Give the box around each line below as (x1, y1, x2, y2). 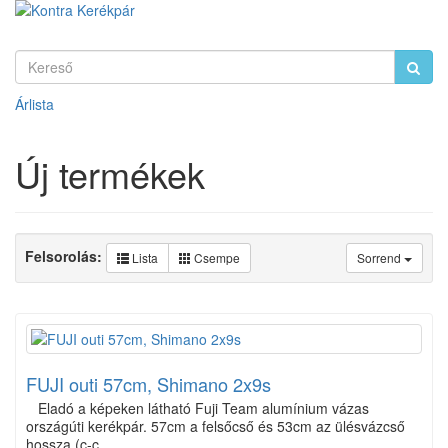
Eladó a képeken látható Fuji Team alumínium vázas (26, 398, 369, 418)
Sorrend (357, 249, 404, 266)
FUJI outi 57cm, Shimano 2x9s (26, 371, 271, 397)
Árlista (15, 94, 54, 114)
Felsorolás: (25, 245, 106, 266)
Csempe (191, 249, 240, 266)
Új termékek (15, 148, 205, 199)
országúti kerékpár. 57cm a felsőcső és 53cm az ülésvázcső (26, 416, 405, 436)
